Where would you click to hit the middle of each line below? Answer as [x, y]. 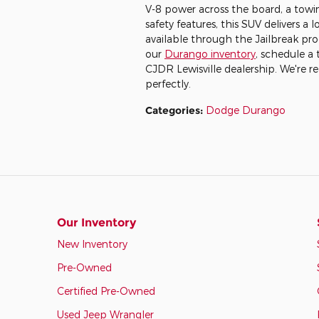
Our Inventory [96, 222]
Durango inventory [210, 53]
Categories [173, 110]
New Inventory [92, 244]
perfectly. [168, 83]
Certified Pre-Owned [106, 291]
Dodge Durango [246, 110]
